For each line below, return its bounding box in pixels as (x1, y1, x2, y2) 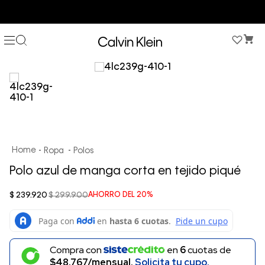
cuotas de (186, 243, 232, 256)
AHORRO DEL (88, 192, 137, 199)
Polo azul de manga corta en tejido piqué (9, 166, 241, 178)
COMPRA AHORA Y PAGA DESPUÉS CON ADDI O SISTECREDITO (18, 8, 247, 15)
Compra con (50, 243, 104, 256)
